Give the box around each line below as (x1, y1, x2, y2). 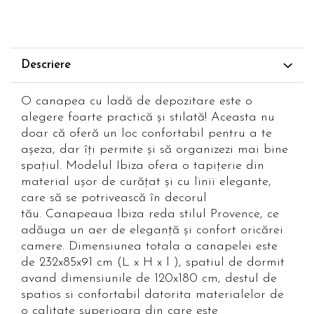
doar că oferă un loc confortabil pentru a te (21, 126, 272, 140)
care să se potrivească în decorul (21, 191, 207, 205)
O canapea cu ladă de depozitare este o (21, 94, 252, 108)
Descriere (21, 58, 71, 71)
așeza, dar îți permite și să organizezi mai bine (21, 142, 288, 156)
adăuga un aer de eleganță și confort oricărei (21, 223, 283, 237)
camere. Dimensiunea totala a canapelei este (21, 239, 278, 253)
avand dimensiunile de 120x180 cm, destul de (21, 271, 277, 285)
